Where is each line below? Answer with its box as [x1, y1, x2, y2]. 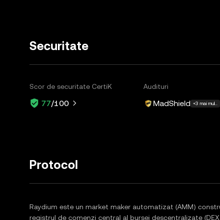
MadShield [153, 98, 191, 108]
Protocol [29, 158, 78, 172]
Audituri [143, 82, 169, 90]
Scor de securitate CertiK [29, 82, 112, 90]
